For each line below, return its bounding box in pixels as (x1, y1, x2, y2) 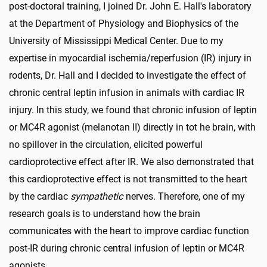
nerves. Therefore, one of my (123, 190, 245, 202)
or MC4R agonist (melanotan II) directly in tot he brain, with (9, 121, 256, 133)
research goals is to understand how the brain (9, 207, 200, 219)
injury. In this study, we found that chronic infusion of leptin (9, 104, 257, 116)
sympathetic (70, 190, 123, 202)
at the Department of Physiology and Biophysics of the (9, 17, 238, 29)
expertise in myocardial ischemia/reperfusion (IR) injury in (9, 52, 252, 64)
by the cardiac (9, 190, 70, 202)
